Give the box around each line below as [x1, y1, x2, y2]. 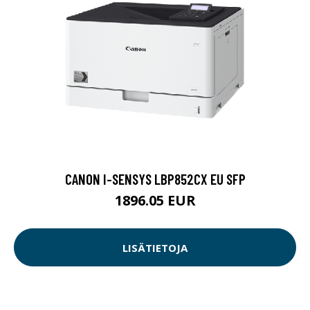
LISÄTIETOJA [122, 240, 188, 255]
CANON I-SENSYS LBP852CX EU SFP [64, 170, 246, 188]
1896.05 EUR [114, 191, 196, 210]
